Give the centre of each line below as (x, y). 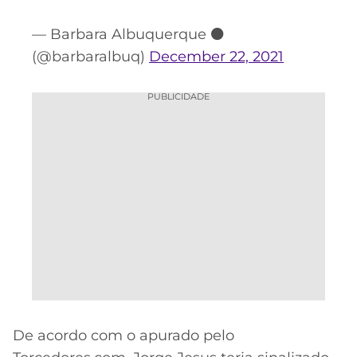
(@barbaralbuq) (90, 57)
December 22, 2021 (216, 57)
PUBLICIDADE (178, 96)
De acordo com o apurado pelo (124, 336)
